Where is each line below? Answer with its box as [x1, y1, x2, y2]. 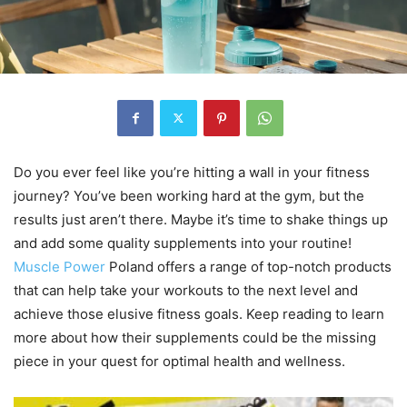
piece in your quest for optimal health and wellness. [14, 352, 345, 370]
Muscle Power [14, 257, 105, 275]
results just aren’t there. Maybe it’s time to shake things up [14, 210, 388, 228]
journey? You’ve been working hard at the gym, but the [14, 186, 364, 204]
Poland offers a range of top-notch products [105, 257, 392, 275]
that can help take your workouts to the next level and [14, 281, 358, 299]
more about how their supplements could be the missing [14, 328, 376, 346]
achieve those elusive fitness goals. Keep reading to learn [14, 304, 384, 323]
